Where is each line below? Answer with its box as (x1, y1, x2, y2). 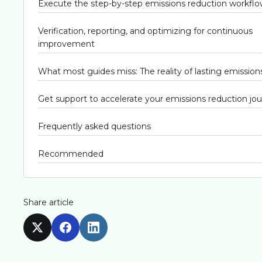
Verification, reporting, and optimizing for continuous (38, 26, 253, 36)
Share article (23, 197, 74, 208)
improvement (38, 39, 95, 49)
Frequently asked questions (38, 121, 151, 132)
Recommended (38, 149, 104, 159)
